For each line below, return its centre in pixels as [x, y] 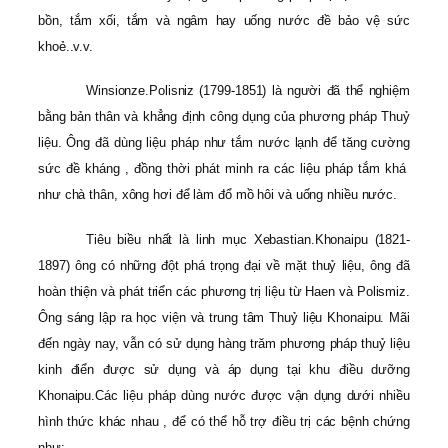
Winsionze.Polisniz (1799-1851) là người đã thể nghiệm [248, 91]
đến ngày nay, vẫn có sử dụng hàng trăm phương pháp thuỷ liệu [224, 343]
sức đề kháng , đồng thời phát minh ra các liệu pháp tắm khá [224, 169]
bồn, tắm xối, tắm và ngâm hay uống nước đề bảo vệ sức [224, 20]
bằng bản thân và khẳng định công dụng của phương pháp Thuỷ [224, 117]
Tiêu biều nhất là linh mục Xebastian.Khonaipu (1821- [248, 239]
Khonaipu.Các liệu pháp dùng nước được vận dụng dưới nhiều [224, 395]
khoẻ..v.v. [66, 46]
